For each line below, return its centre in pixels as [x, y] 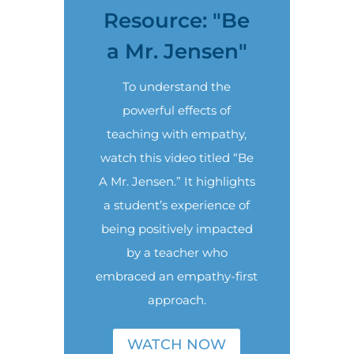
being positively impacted [177, 229]
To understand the [177, 87]
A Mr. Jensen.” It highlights [177, 181]
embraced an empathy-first [177, 276]
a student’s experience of [177, 205]
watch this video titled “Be [177, 158]
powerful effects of [177, 110]
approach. [177, 300]
